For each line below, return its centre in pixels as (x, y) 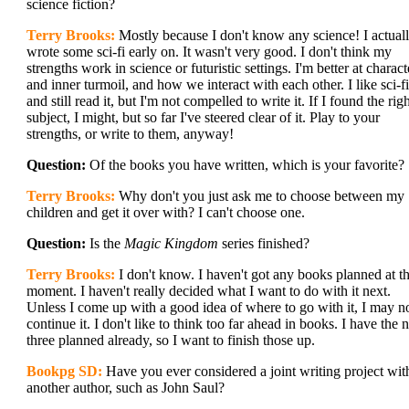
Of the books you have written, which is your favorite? (245, 165)
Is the (105, 243)
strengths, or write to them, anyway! (130, 134)
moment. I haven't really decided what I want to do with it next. (209, 291)
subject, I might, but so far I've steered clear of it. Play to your (203, 117)
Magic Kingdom (171, 243)
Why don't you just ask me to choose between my (260, 196)
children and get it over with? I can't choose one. (166, 212)
